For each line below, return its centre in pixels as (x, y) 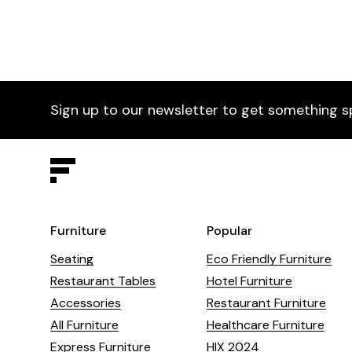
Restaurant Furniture (266, 303)
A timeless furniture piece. (99, 14)
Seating (72, 259)
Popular (229, 231)
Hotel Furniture (249, 281)
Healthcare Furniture (265, 325)
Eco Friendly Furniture (269, 259)
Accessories (86, 303)
